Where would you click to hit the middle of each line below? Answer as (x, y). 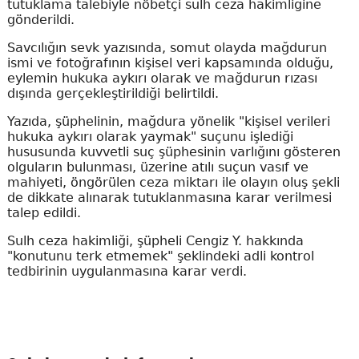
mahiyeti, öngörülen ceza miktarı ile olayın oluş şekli (173, 183)
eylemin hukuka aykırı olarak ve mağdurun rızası (162, 79)
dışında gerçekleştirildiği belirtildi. (113, 94)
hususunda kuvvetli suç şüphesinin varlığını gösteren (173, 152)
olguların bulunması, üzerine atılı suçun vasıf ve (157, 167)
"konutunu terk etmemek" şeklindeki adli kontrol (160, 256)
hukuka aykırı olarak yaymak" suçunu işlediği (150, 137)
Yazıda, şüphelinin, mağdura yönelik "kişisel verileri (168, 122)
